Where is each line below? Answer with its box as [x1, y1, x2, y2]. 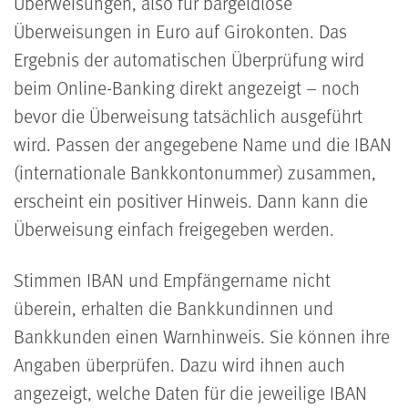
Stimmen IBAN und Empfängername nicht [14, 267, 331, 293]
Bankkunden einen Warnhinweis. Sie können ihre [14, 323, 390, 350]
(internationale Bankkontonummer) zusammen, [14, 159, 376, 186]
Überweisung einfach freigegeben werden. [14, 216, 334, 242]
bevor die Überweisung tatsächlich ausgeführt [14, 103, 362, 129]
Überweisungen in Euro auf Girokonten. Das [14, 18, 347, 45]
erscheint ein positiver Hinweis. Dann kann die [14, 188, 368, 214]
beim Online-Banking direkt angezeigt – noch [14, 75, 360, 101]
